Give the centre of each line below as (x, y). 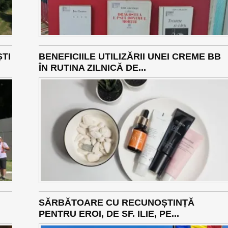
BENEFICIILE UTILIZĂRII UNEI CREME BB (130, 57)
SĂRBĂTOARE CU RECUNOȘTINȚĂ (116, 203)
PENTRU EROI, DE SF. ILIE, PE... (109, 214)
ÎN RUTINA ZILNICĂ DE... (92, 68)
